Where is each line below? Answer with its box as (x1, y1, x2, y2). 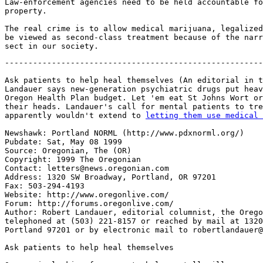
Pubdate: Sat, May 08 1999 (5, 137, 122, 146)
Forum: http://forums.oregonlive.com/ (5, 199, 174, 208)
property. (5, 6, 47, 15)
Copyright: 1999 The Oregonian (5, 155, 141, 164)
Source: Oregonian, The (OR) (5, 146, 131, 155)
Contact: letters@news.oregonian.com (5, 164, 169, 173)
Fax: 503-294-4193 (5, 181, 85, 190)
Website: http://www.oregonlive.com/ (5, 190, 169, 199)
